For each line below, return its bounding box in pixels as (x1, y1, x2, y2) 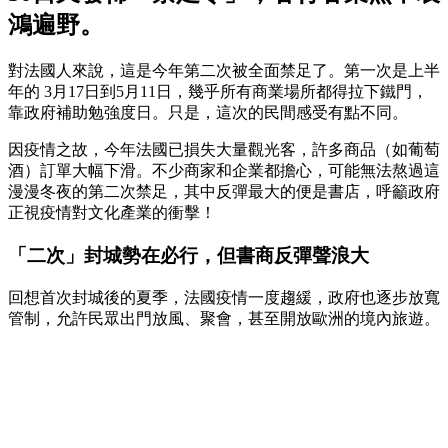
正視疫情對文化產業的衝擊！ (8, 204, 216, 222)
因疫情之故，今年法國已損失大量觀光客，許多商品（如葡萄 (8, 141, 440, 159)
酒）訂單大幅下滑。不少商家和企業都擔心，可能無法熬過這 (8, 162, 440, 180)
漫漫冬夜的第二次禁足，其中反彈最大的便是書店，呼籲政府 (8, 183, 440, 201)
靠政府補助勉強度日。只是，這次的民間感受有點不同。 (8, 104, 408, 122)
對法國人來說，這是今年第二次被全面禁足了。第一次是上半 (8, 62, 440, 80)
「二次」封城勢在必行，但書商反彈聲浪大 (8, 245, 369, 267)
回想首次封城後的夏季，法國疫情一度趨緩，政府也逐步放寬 (8, 288, 440, 306)
